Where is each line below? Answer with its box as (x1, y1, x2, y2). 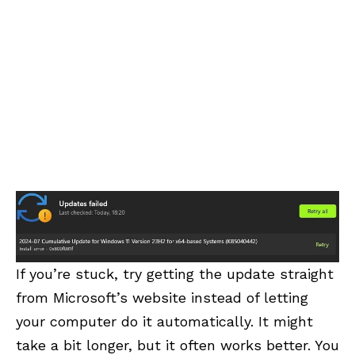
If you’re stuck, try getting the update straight (16, 265, 334, 283)
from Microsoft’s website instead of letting (16, 289, 308, 307)
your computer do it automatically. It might (16, 313, 313, 330)
